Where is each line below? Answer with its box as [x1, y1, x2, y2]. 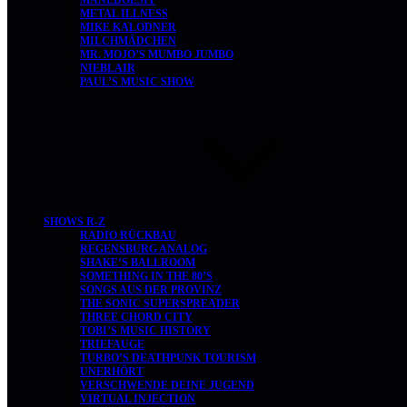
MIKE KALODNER [80, 21, 176, 34]
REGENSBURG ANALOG [80, 243, 207, 255]
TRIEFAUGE [80, 338, 144, 351]
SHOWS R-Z [44, 215, 105, 228]
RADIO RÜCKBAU [80, 229, 176, 242]
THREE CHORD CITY [80, 311, 193, 323]
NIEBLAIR [80, 62, 135, 74]
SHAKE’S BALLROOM [80, 256, 195, 269]
